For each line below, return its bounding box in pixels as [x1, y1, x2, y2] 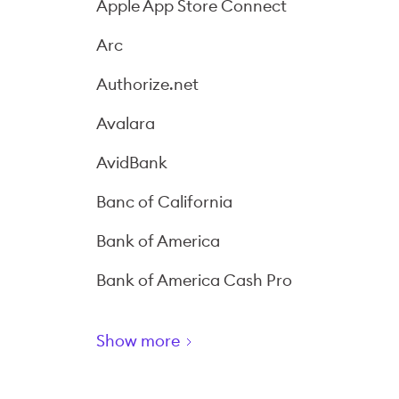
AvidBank [96, 152, 167, 173]
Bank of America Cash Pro [96, 270, 292, 290]
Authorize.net [96, 74, 199, 94]
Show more [96, 330, 180, 351]
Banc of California [96, 191, 232, 212]
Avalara [96, 113, 155, 134]
